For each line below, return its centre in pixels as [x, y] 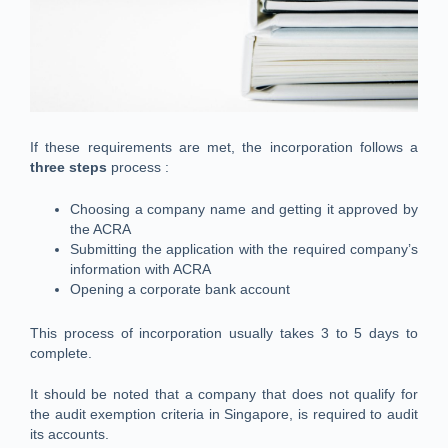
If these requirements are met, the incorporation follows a [224, 147]
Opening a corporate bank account [180, 288]
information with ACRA [140, 268]
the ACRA [100, 228]
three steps [68, 167]
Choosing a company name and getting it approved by [244, 208]
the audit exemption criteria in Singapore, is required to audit [224, 413]
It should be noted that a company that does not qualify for [224, 393]
